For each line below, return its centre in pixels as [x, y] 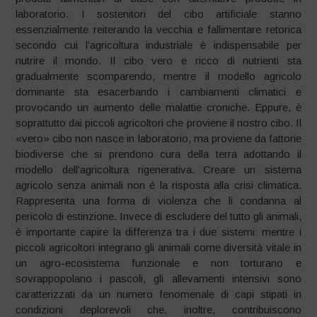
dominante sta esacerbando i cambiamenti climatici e [158, 91]
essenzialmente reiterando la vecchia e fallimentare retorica [158, 29]
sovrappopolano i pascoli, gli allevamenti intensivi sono [158, 278]
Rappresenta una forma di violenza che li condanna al [158, 200]
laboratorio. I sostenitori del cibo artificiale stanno [158, 13]
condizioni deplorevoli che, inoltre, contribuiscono [158, 309]
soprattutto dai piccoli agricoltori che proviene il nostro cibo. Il [158, 122]
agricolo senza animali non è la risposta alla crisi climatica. [158, 185]
